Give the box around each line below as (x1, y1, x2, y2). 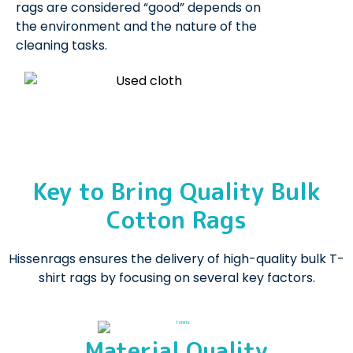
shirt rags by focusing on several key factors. (38, 269, 315, 288)
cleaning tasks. (16, 36, 107, 55)
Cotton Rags (106, 203, 247, 237)
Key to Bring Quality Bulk (32, 175, 321, 209)
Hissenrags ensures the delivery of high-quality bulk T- (9, 250, 344, 269)
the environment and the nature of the (16, 17, 257, 36)
